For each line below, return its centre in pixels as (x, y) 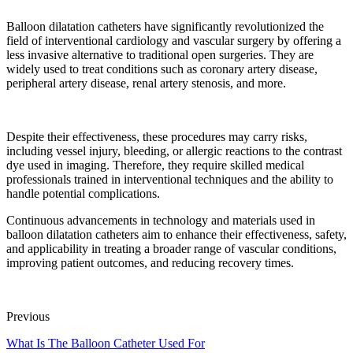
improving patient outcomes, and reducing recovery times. (150, 262)
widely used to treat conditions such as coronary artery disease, (162, 69)
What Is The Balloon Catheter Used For (106, 343)
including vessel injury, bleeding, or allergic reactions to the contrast (174, 150)
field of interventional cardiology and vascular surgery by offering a (174, 40)
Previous (28, 316)
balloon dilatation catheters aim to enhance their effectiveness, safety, (176, 234)
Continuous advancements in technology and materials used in (161, 220)
